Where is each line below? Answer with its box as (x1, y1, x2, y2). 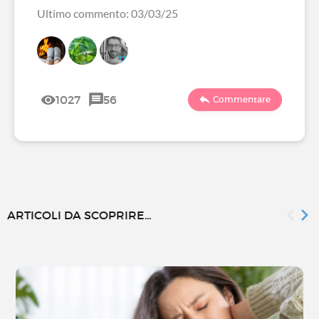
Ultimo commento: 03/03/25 (37, 6, 178, 21)
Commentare (213, 94, 271, 105)
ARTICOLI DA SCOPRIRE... (7, 208, 151, 223)
